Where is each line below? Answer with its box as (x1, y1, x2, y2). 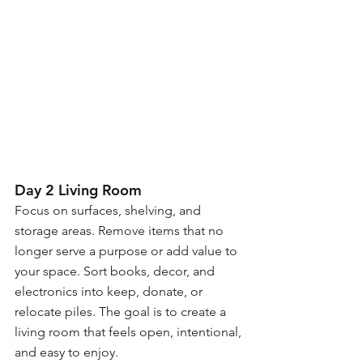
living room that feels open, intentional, (15, 323, 245, 340)
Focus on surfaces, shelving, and (15, 202, 204, 218)
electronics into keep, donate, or (15, 283, 206, 299)
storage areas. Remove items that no (15, 222, 227, 238)
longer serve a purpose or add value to (15, 242, 241, 258)
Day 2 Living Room (15, 180, 142, 199)
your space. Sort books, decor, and (15, 263, 218, 279)
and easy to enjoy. (15, 344, 118, 360)
